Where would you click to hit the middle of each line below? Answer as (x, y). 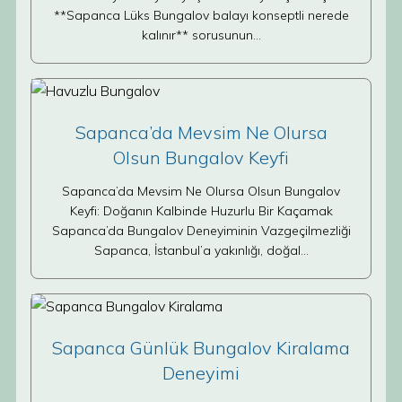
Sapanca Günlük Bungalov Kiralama (201, 348)
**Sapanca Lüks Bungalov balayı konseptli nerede (201, 15)
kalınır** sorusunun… (201, 35)
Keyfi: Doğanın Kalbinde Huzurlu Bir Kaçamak (201, 211)
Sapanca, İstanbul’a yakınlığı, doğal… (201, 250)
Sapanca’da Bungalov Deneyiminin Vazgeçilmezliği (201, 231)
